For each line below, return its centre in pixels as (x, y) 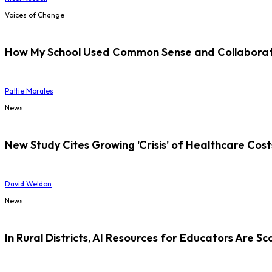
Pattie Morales (29, 90)
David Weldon (28, 183)
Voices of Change (35, 15)
